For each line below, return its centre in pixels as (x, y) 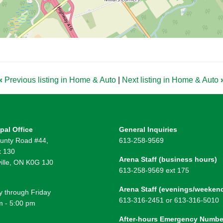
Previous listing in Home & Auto (60, 80)
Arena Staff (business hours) (168, 160)
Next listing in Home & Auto (171, 80)
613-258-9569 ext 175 (154, 170)
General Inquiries (148, 130)
